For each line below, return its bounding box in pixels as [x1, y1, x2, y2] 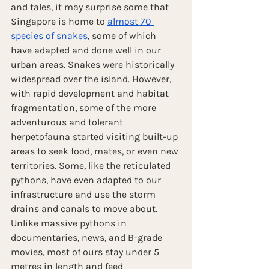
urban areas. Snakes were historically [11, 58, 177, 70]
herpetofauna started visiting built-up [11, 130, 180, 142]
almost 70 [107, 15, 154, 27]
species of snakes [11, 29, 88, 41]
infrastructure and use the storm [11, 188, 158, 200]
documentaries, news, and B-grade [11, 231, 165, 243]
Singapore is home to [11, 15, 107, 27]
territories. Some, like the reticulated [11, 159, 173, 171]
